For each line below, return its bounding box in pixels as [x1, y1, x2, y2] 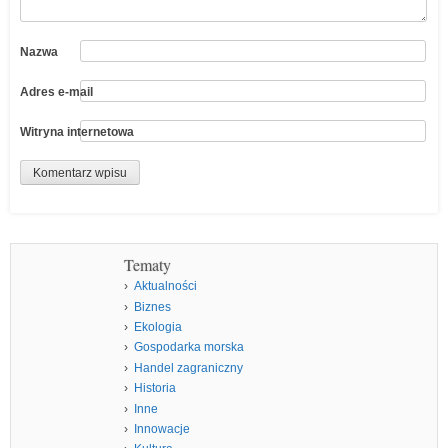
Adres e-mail [20, 84, 93, 99]
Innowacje [133, 422, 190, 436]
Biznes [133, 299, 171, 314]
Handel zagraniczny [133, 360, 243, 375]
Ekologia [133, 320, 182, 335]
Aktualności [133, 279, 197, 294]
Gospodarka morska [133, 340, 244, 355]
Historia [133, 381, 176, 396]
